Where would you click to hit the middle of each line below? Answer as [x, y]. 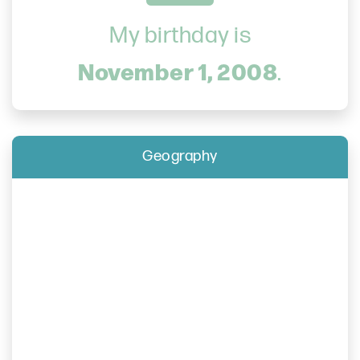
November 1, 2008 [178, 70]
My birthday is [180, 36]
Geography [180, 156]
